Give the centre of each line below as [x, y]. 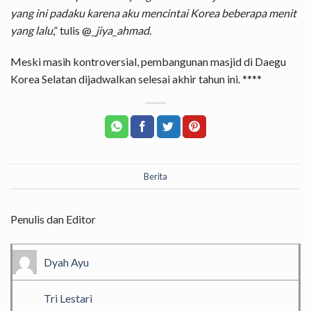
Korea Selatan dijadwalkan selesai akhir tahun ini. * [129, 79]
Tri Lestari [68, 299]
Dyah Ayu [66, 262]
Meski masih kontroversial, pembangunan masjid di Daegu [148, 62]
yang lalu [32, 30]
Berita [155, 176]
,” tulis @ [72, 30]
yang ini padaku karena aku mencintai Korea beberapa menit [153, 12]
